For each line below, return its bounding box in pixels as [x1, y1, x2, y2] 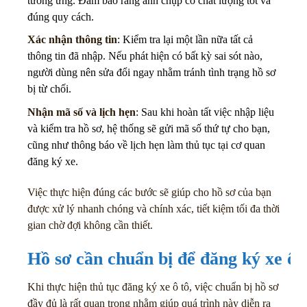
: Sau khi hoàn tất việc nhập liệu [136, 106, 274, 118]
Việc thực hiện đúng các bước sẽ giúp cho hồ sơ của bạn [27, 186, 271, 198]
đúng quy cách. [27, 10, 94, 23]
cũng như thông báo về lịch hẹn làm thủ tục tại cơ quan [27, 138, 265, 151]
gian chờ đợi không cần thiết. [27, 219, 153, 231]
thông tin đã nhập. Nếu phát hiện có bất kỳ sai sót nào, [27, 50, 262, 62]
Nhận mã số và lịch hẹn [27, 106, 136, 118]
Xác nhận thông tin [27, 34, 117, 46]
